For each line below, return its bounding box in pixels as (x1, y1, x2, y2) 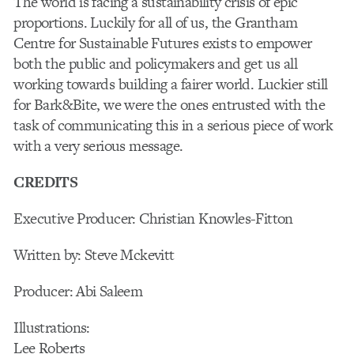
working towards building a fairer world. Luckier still (13, 73, 328, 95)
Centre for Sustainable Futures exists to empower (13, 32, 312, 54)
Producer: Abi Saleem (13, 281, 143, 303)
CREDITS (13, 171, 78, 193)
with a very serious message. (13, 134, 183, 156)
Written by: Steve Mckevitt (13, 244, 175, 266)
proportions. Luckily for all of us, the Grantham (13, 11, 298, 33)
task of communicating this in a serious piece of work (13, 114, 333, 136)
